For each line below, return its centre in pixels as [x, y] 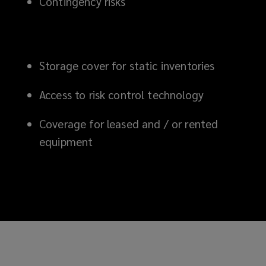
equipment [66, 141]
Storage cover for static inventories [127, 65]
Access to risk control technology [121, 94]
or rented [195, 123]
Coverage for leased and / [104, 123]
